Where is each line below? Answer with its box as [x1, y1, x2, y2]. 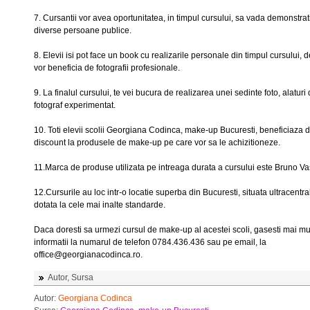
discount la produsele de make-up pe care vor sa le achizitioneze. [34, 138, 280, 147]
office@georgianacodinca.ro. [34, 250, 143, 259]
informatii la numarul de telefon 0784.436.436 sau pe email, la [34, 237, 266, 247]
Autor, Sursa [48, 273, 93, 282]
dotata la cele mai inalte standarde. [34, 200, 165, 210]
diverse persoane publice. [34, 26, 131, 35]
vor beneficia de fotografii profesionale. [34, 63, 180, 73]
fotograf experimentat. [34, 100, 116, 110]
